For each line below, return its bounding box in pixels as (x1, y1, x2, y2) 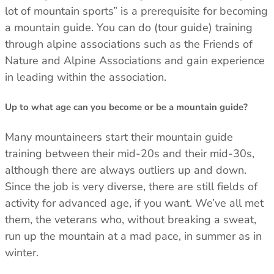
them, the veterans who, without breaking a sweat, (5, 212, 256, 228)
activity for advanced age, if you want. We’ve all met (5, 196, 264, 211)
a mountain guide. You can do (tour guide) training (5, 20, 253, 35)
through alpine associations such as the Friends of (5, 36, 253, 51)
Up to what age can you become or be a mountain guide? (5, 101, 248, 114)
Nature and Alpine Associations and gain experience (5, 53, 265, 68)
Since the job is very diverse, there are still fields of (5, 179, 257, 194)
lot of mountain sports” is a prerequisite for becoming (5, 3, 268, 18)
